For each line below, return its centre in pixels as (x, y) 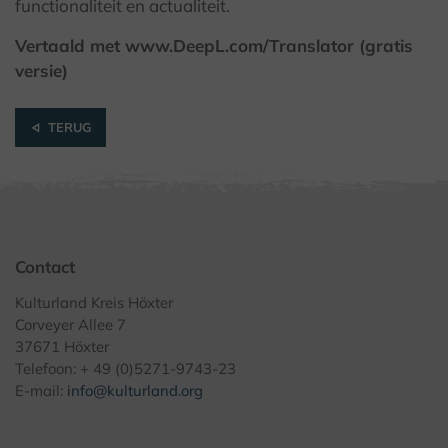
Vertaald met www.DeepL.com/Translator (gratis (214, 46)
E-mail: (41, 391)
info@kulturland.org (135, 391)
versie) (41, 71)
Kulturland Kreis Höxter (94, 303)
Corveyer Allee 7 (70, 325)
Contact (45, 267)
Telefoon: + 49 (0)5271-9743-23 (125, 369)
